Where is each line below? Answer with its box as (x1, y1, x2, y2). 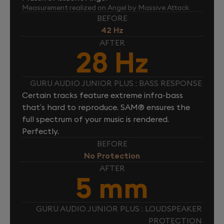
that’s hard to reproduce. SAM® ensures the (22, 102, 190, 112)
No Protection (84, 150, 140, 161)
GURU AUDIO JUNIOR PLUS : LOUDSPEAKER (36, 203, 202, 214)
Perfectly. (22, 126, 59, 136)
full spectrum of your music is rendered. (22, 114, 169, 124)
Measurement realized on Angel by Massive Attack (22, 3, 189, 12)
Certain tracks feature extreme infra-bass (22, 90, 183, 100)
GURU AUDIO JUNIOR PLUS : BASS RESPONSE (30, 78, 202, 88)
